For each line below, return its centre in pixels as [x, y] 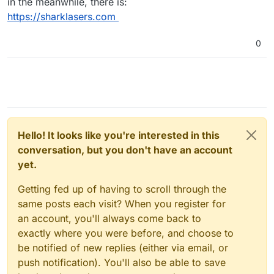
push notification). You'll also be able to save [122, 262]
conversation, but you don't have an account [125, 150]
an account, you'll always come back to [109, 218]
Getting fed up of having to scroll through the [122, 189]
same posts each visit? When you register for [122, 203]
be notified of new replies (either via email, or [123, 247]
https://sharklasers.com [61, 16]
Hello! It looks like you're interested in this [119, 135]
